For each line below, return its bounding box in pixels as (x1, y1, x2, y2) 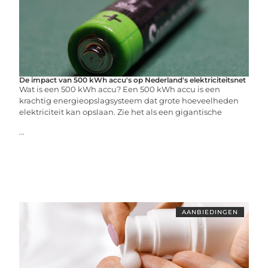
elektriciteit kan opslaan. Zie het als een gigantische (19, 107, 223, 117)
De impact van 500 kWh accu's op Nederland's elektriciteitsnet (19, 75, 246, 84)
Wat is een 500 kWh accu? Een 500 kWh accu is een (19, 84, 221, 94)
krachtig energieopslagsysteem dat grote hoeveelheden (19, 96, 239, 105)
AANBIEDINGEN (181, 208, 238, 216)
